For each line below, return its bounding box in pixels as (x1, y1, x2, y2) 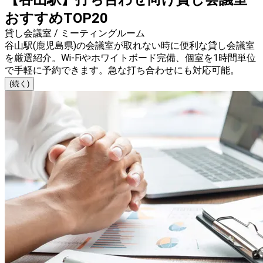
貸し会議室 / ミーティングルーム (5, 28, 145, 39)
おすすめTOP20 (5, 10, 108, 27)
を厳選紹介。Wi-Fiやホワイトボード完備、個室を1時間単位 (5, 52, 256, 64)
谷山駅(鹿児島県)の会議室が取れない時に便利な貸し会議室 (5, 40, 255, 52)
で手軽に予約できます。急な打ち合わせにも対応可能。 (5, 65, 240, 76)
